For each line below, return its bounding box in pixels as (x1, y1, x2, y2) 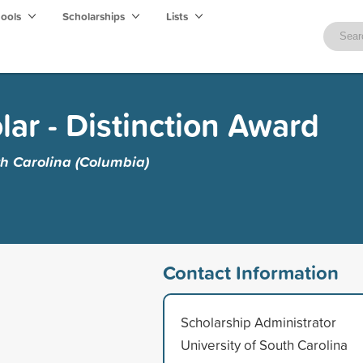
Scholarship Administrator (180, 312, 336, 331)
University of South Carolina (180, 335, 348, 354)
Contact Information (162, 258, 339, 286)
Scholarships (62, 8, 127, 24)
